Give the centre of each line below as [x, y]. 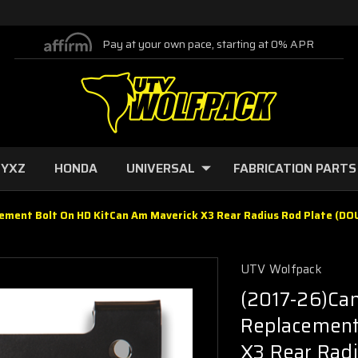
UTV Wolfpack [281, 269]
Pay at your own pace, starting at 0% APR [207, 44]
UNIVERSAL [161, 168]
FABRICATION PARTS [295, 168]
